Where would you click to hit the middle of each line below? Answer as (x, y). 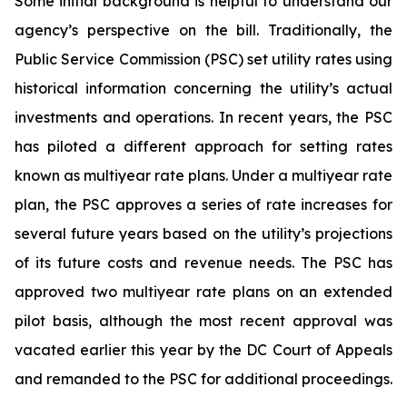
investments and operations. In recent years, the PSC (203, 117)
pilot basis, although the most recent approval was (203, 321)
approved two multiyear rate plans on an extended (203, 292)
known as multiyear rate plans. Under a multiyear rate (203, 175)
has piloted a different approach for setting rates (203, 146)
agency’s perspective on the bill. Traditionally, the (203, 30)
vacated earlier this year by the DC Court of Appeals (203, 350)
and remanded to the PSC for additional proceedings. (203, 379)
